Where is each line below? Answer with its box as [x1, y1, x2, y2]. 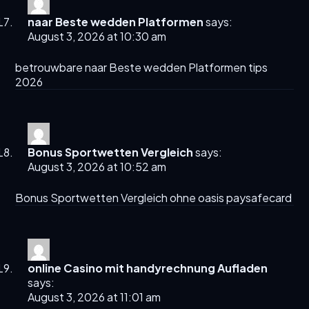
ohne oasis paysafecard [168, 190, 292, 206]
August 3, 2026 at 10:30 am [28, 29, 167, 44]
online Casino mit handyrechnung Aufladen [28, 261, 268, 276]
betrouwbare [15, 60, 86, 75]
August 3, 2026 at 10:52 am [28, 159, 167, 175]
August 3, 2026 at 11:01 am [28, 290, 161, 305]
